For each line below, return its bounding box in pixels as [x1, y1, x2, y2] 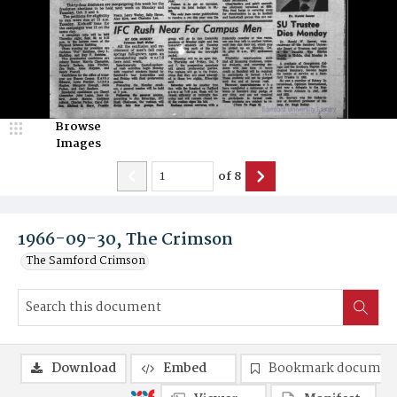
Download [51, 358, 116, 379]
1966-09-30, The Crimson [18, 227, 233, 253]
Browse [55, 117, 101, 136]
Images [55, 134, 101, 153]
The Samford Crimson [27, 252, 145, 270]
